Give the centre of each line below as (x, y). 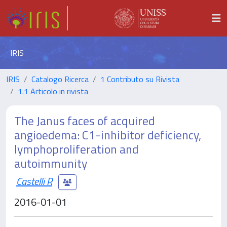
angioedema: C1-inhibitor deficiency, (108, 135)
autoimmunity (51, 163)
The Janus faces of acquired (85, 121)
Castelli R (34, 181)
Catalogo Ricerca (60, 79)
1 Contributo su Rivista (140, 79)
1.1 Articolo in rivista (53, 91)
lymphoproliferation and (77, 149)
